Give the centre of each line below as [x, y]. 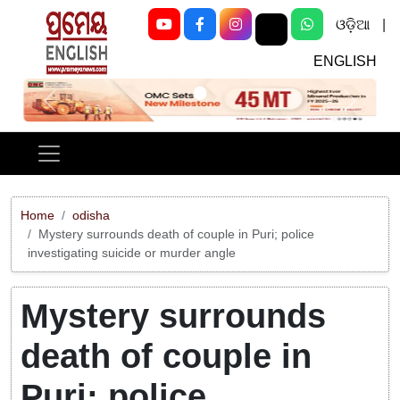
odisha [91, 216]
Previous [75, 108]
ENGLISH [345, 61]
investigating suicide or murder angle [132, 253]
